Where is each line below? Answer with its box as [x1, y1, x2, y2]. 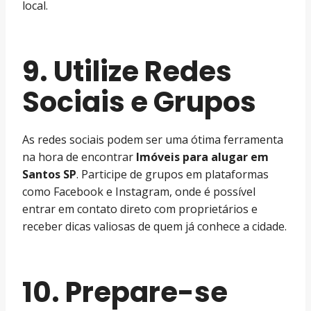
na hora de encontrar [22, 149, 136, 165]
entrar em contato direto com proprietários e [22, 201, 258, 217]
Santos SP [22, 166, 76, 182]
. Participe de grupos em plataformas [76, 166, 269, 182]
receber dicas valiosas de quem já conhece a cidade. [22, 218, 287, 234]
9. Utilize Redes [22, 51, 232, 91]
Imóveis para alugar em [136, 149, 269, 165]
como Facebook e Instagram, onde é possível [22, 183, 255, 199]
